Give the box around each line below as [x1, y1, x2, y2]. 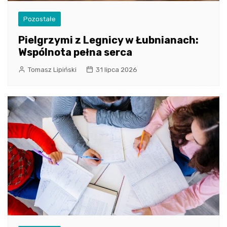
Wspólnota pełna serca [18, 46, 132, 58]
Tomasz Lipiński [28, 65, 77, 73]
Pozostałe [23, 15, 56, 23]
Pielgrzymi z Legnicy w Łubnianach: [18, 33, 199, 46]
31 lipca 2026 [96, 65, 137, 73]
